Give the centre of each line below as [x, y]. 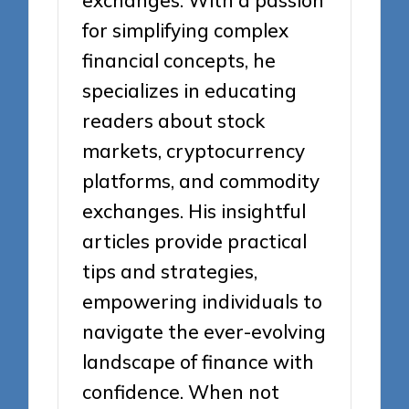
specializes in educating [190, 91]
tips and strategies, [170, 272]
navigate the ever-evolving [204, 332]
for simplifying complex [186, 31]
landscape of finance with [199, 362]
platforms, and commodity [201, 181]
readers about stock [174, 121]
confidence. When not [181, 392]
